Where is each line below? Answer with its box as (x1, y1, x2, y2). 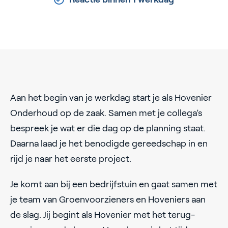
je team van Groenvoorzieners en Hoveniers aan (10, 194, 206, 205)
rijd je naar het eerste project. (10, 154, 131, 164)
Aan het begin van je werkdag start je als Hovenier (10, 93, 212, 103)
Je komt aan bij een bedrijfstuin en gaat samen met (10, 179, 217, 190)
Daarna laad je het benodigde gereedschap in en (10, 138, 208, 149)
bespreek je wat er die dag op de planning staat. (10, 123, 206, 134)
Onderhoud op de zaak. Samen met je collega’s (10, 108, 202, 119)
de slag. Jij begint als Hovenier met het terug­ (10, 210, 195, 220)
